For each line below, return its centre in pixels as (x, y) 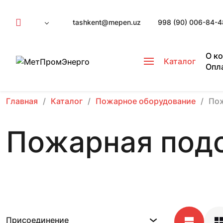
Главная (22, 101)
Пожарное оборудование (146, 101)
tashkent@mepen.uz (107, 22)
